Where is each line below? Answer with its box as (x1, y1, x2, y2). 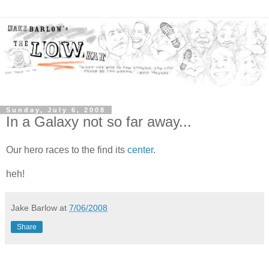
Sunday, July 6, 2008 (6, 106, 106, 113)
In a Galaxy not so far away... (6, 113, 192, 130)
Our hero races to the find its (6, 145, 127, 156)
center (127, 145, 153, 156)
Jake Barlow (11, 203, 57, 213)
